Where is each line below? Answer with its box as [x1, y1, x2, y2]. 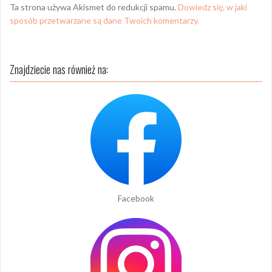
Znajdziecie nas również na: [10, 61, 108, 77]
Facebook [118, 193, 154, 204]
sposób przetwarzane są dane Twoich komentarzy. [10, 15, 199, 25]
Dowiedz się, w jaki [178, 1, 247, 12]
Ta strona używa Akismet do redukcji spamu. [10, 1, 178, 12]
